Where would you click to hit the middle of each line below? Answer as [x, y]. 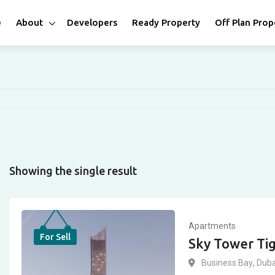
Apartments [212, 226]
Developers [92, 22]
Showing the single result [73, 171]
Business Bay [227, 262]
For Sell [55, 237]
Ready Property [166, 22]
